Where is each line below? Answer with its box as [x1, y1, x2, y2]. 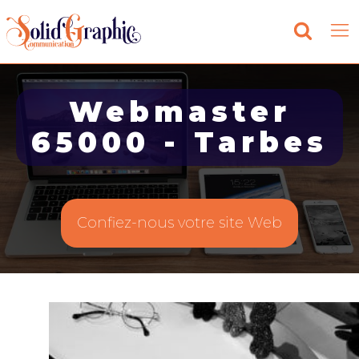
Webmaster [68, 95, 291, 129]
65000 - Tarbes [31, 125, 328, 159]
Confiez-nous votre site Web [77, 214, 282, 232]
